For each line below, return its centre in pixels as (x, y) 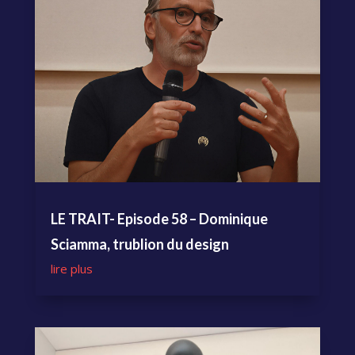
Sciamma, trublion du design (139, 244)
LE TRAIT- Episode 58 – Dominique (159, 218)
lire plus (71, 268)
